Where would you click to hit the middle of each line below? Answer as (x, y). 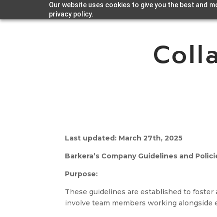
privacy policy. (71, 14)
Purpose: (82, 174)
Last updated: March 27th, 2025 (124, 138)
